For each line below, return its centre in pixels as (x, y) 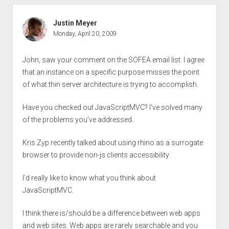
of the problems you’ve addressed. (78, 119)
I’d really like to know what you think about (89, 178)
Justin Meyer (75, 23)
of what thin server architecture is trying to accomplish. (110, 84)
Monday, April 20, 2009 (85, 33)
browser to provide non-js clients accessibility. (96, 155)
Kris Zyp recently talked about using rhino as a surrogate (112, 142)
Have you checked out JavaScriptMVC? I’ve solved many (112, 107)
